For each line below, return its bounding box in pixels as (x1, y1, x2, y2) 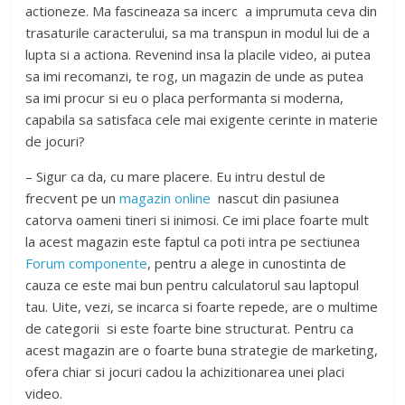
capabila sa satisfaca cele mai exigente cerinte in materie (25, 110, 379, 128)
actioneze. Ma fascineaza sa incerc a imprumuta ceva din (25, 2, 378, 20)
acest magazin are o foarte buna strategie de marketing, (25, 341, 379, 359)
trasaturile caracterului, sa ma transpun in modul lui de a (25, 24, 371, 42)
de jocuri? (25, 132, 86, 150)
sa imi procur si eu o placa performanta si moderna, (25, 89, 344, 107)
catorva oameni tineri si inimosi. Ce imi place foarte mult (25, 211, 370, 229)
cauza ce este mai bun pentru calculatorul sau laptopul (25, 276, 360, 294)
